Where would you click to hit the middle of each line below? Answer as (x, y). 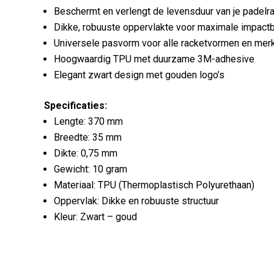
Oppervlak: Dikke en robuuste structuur (136, 201)
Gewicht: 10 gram (91, 169)
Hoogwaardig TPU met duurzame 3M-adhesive (154, 59)
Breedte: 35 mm (88, 137)
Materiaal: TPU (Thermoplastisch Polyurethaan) (154, 185)
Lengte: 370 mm (88, 121)
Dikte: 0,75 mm (86, 153)
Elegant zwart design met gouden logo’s (139, 75)
